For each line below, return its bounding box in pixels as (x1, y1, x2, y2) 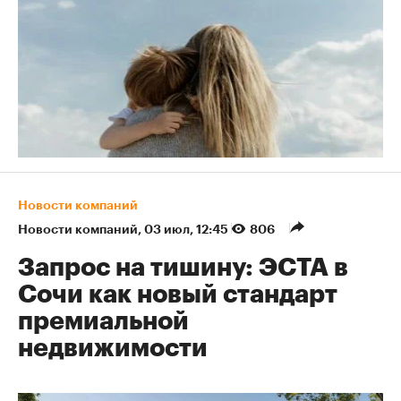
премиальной (18, 309, 189, 335)
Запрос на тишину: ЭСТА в (18, 255, 348, 281)
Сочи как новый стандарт (18, 282, 337, 308)
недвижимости (18, 336, 208, 362)
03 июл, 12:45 (144, 223, 231, 236)
